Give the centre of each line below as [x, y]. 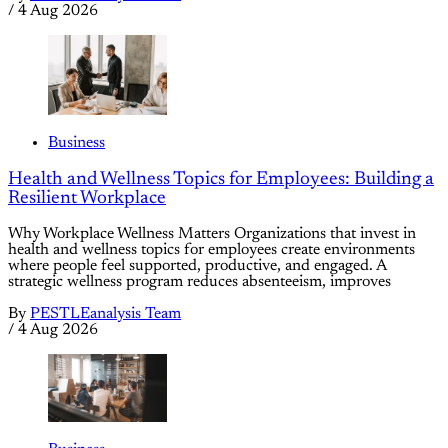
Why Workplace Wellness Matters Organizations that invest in [212, 234]
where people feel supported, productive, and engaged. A [197, 266]
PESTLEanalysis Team [105, 314]
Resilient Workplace [87, 198]
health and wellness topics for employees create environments [211, 250]
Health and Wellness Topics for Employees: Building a [221, 179]
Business [76, 142]
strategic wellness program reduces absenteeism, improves [199, 282]
